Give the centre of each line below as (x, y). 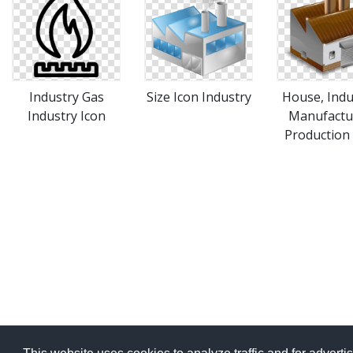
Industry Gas (66, 97)
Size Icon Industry (199, 97)
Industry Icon (66, 116)
